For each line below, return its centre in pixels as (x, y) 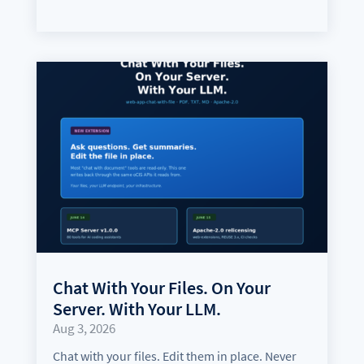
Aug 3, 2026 (84, 328)
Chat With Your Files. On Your (161, 287)
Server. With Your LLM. (136, 308)
